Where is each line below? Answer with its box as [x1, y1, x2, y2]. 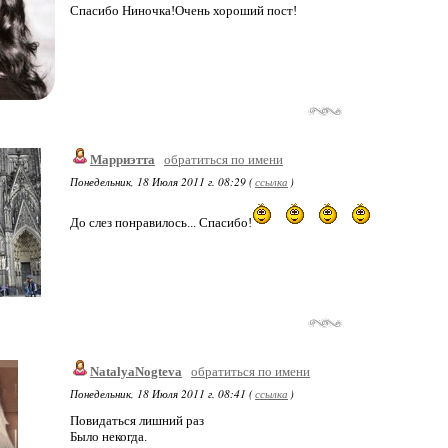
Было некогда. [70, 429, 147, 444]
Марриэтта [90, 152, 155, 167]
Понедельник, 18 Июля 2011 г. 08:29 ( [70, 174, 253, 189]
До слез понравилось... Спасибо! [70, 215, 252, 230]
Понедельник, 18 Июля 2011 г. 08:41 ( [70, 386, 253, 401]
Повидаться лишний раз [70, 413, 204, 428]
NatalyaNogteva [90, 364, 182, 379]
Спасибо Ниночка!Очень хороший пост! [70, 3, 297, 18]
